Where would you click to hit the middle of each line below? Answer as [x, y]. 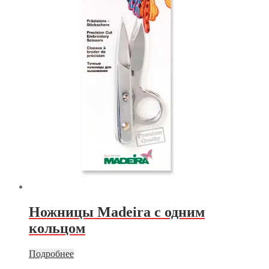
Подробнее [51, 253]
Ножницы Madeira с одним [117, 212]
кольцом [57, 228]
